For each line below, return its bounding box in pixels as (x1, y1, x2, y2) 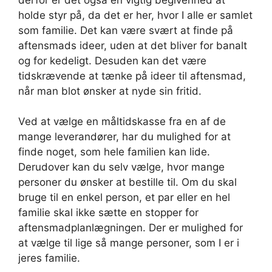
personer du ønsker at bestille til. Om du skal (18, 176, 237, 189)
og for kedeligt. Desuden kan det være (18, 54, 206, 67)
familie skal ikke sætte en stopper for (18, 206, 199, 219)
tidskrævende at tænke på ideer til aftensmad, (18, 69, 246, 82)
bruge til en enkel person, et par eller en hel (18, 191, 230, 204)
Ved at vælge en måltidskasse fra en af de (18, 115, 226, 128)
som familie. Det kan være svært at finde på (18, 24, 233, 36)
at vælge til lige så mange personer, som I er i (18, 237, 239, 250)
